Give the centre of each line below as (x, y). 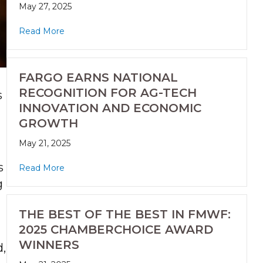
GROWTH (48, 124)
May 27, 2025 (45, 7)
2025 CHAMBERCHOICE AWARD (116, 230)
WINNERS (49, 245)
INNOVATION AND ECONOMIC (110, 108)
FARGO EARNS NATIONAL (98, 78)
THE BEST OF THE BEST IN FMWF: (124, 215)
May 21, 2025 (44, 144)
